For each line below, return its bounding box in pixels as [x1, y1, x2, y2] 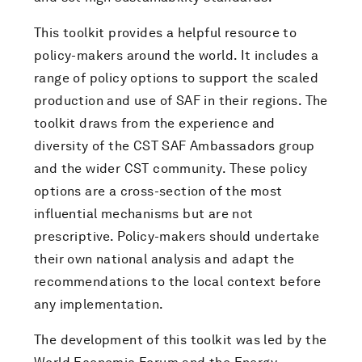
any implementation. [34, 297, 164, 312]
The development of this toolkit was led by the [34, 332, 327, 347]
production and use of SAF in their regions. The [34, 93, 328, 108]
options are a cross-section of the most [34, 183, 283, 199]
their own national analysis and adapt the [34, 251, 295, 267]
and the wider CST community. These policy [34, 161, 308, 176]
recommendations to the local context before [34, 274, 322, 289]
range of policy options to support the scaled [34, 70, 318, 86]
